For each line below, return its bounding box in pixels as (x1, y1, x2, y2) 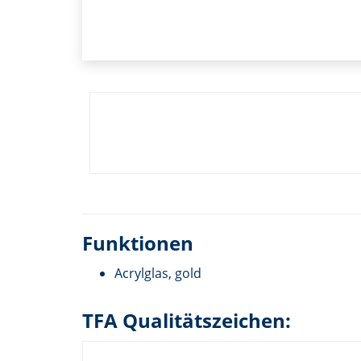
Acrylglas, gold (114, 263, 201, 282)
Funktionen (82, 229, 193, 256)
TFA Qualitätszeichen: (82, 306, 291, 334)
